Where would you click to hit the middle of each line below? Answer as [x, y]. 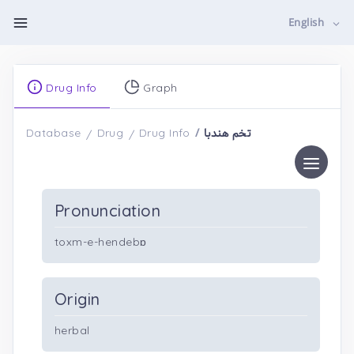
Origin [77, 299]
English [308, 23]
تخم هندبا [228, 134]
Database [54, 133]
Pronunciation [108, 211]
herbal [72, 330]
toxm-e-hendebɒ [101, 242]
